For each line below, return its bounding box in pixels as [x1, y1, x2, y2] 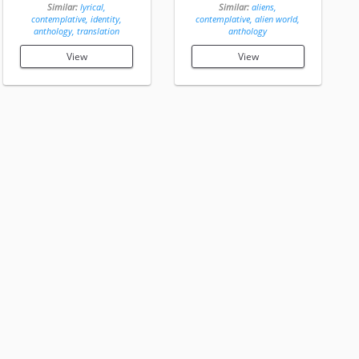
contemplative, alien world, [196, 13, 301, 26]
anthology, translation [34, 25, 120, 38]
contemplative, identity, [31, 13, 123, 26]
